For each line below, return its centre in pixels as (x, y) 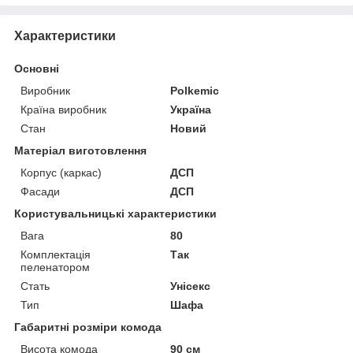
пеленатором (55, 267)
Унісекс (191, 286)
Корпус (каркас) (61, 172)
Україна (191, 109)
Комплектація (56, 254)
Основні (37, 68)
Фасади (40, 191)
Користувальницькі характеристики (115, 213)
